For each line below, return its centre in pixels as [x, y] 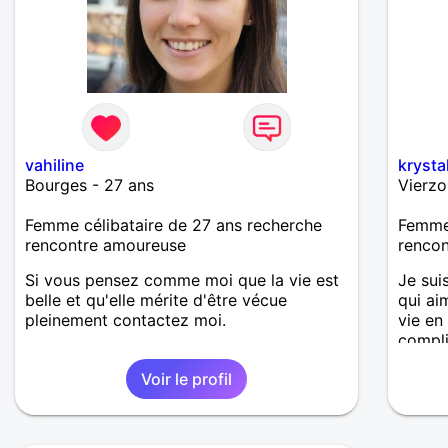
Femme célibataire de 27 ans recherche [173, 225]
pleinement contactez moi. [125, 320]
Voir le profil [187, 379]
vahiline [54, 165]
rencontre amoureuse [105, 245]
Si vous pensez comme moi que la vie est [182, 280]
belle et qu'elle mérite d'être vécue [156, 300]
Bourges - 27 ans [89, 185]
